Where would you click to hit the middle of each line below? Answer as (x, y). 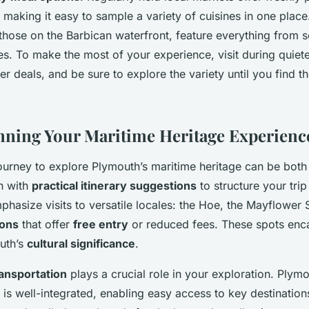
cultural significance (81, 243)
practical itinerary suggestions (114, 185)
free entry (101, 224)
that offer (46, 224)
